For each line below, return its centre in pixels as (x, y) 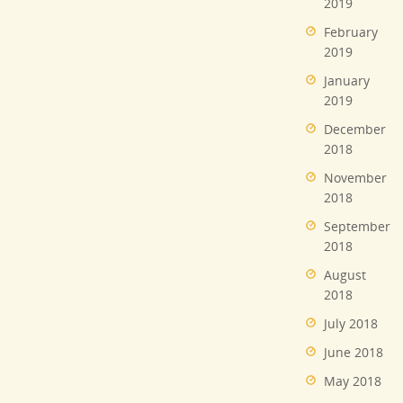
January (347, 81)
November (355, 178)
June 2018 (354, 353)
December (355, 130)
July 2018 (351, 324)
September (357, 227)
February (351, 32)
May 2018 (353, 381)
